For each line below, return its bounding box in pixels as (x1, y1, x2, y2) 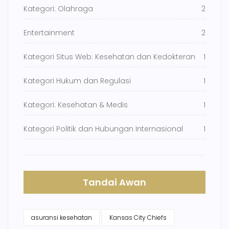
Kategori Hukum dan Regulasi (24, 76, 131, 86)
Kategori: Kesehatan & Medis (24, 100, 128, 110)
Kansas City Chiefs (109, 213, 167, 222)
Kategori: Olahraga (24, 4, 93, 14)
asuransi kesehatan (31, 213, 92, 222)
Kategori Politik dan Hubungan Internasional (24, 124, 183, 134)
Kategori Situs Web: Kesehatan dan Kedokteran (24, 52, 195, 62)
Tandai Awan (83, 176, 146, 189)
